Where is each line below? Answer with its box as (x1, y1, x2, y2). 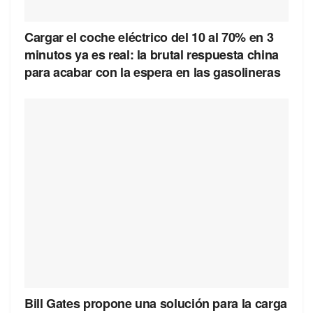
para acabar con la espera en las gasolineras (24, 63, 281, 82)
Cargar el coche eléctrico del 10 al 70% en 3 (24, 28, 274, 47)
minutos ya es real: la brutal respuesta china (24, 45, 279, 64)
